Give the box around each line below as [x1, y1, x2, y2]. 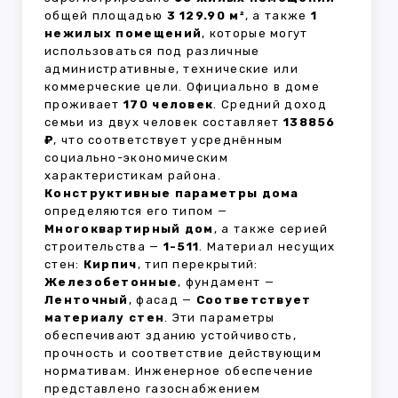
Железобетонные [44, 275, 179, 290]
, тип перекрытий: [137, 258, 259, 272]
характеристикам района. [44, 169, 221, 183]
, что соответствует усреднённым [53, 133, 283, 147]
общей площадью [44, 9, 167, 23]
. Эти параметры [164, 311, 275, 325]
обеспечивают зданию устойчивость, [44, 329, 297, 343]
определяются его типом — [44, 204, 228, 219]
